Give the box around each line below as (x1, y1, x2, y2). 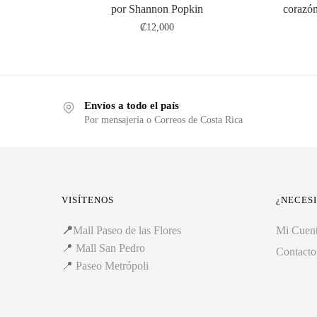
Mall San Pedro (76, 241, 148, 254)
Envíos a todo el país (84, 99, 179, 111)
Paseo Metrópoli (76, 259, 149, 272)
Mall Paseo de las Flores (73, 224, 181, 236)
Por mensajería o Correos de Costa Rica (84, 114, 243, 125)
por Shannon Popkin (110, 2, 203, 15)
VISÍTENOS (62, 194, 114, 205)
